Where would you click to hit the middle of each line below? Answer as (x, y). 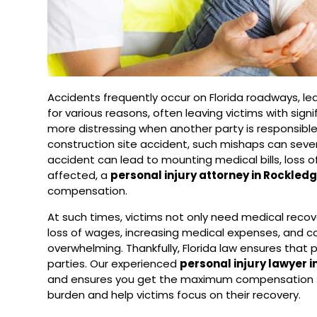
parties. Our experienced (114, 263)
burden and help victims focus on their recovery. (174, 294)
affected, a (79, 175)
